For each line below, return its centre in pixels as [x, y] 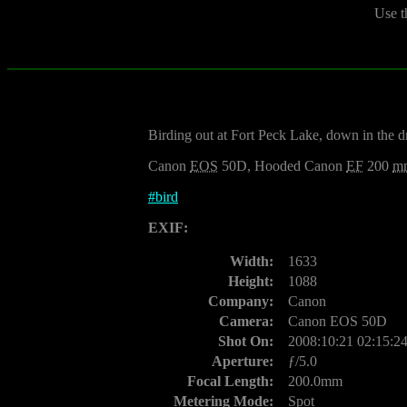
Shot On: [246, 341]
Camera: [246, 321]
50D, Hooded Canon [282, 166]
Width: [252, 261]
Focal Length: [230, 381]
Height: [251, 281]
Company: [241, 301]
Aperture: [243, 361]
